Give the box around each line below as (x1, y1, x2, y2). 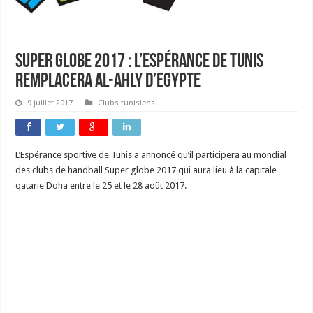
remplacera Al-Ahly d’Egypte (15, 72, 201, 92)
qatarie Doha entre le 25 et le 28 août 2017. (15, 180, 187, 191)
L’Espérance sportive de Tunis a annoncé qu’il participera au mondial (15, 150, 287, 161)
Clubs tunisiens (98, 99, 156, 108)
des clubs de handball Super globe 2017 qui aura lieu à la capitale (15, 165, 277, 176)
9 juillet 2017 (27, 99, 73, 108)
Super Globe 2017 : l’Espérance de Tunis (15, 52, 264, 73)
